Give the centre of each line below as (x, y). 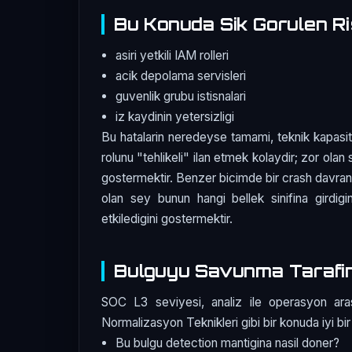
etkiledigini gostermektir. (167, 218)
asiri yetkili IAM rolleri (172, 55)
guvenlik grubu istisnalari (181, 96)
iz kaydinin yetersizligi (175, 116)
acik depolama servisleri (181, 75)
